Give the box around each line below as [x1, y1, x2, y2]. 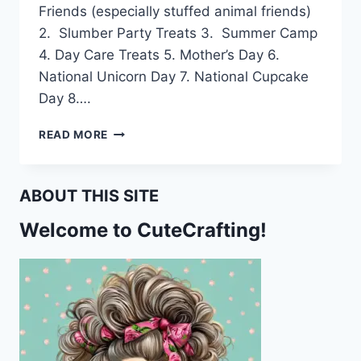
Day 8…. [39, 90, 91, 107]
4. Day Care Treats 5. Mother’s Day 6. [39, 47, 280, 64]
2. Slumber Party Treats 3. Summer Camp [39, 25, 317, 42]
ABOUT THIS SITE [19, 186, 159, 206]
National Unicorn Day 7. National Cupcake [39, 68, 309, 85]
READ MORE [39, 128, 109, 142]
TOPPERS [107, 175, 163, 189]
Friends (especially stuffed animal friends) [39, 3, 311, 20]
